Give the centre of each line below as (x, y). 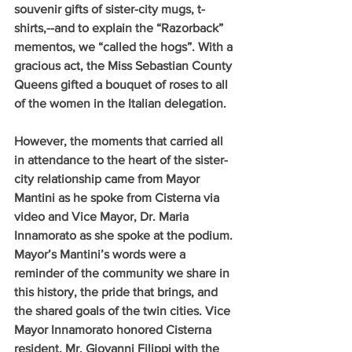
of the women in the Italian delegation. (120, 103)
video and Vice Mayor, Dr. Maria (103, 216)
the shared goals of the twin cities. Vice (124, 310)
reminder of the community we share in (123, 273)
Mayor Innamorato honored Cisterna (114, 329)
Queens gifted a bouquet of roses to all (123, 84)
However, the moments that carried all (120, 141)
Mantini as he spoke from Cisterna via (118, 197)
